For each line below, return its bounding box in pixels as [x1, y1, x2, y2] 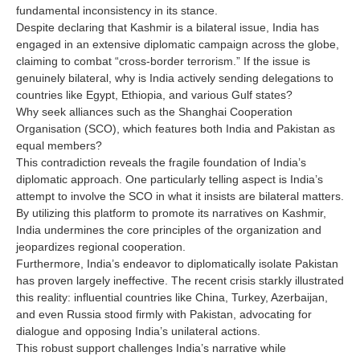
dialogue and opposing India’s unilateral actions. [16, 325, 260, 338]
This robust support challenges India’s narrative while [16, 342, 286, 355]
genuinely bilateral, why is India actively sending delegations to [16, 72, 333, 85]
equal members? [16, 139, 102, 153]
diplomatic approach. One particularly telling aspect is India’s [16, 173, 323, 186]
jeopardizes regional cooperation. [16, 240, 186, 254]
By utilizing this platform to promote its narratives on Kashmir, [16, 207, 326, 220]
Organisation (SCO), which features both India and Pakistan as [16, 122, 335, 136]
